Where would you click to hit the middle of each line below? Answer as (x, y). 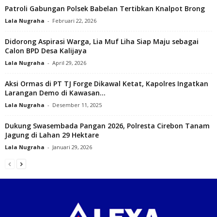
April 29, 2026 (69, 62)
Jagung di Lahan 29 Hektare (52, 135)
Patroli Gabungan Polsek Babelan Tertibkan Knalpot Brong (105, 8)
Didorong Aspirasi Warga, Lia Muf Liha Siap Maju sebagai (102, 41)
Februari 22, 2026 (74, 20)
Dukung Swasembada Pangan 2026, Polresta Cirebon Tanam (107, 125)
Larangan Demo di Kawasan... (55, 93)
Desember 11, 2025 (77, 105)
